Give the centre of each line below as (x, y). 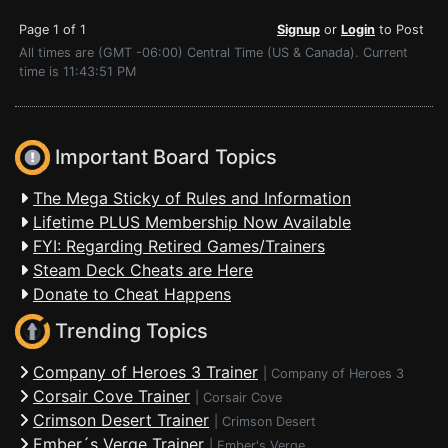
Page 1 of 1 (52, 29)
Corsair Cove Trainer (111, 396)
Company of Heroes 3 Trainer (145, 372)
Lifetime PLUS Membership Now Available (192, 222)
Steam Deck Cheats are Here (143, 270)
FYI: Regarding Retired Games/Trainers (179, 246)
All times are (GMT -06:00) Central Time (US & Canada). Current (213, 52)
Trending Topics (129, 331)
